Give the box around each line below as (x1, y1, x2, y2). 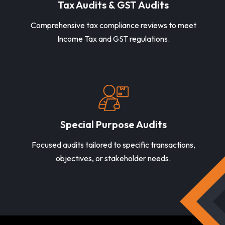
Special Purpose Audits (60, 118, 167, 131)
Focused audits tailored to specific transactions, (31, 140, 195, 150)
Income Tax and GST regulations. (57, 34, 170, 44)
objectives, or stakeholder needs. (56, 153, 171, 164)
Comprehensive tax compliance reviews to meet (30, 20, 196, 31)
